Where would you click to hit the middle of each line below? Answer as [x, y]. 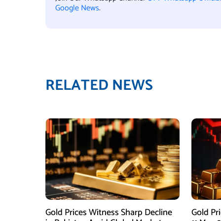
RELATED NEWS [99, 86]
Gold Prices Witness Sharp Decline [109, 213]
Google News [77, 8]
